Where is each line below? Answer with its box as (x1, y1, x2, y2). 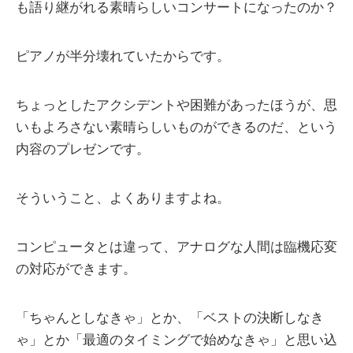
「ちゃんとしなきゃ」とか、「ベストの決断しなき (16, 310, 324, 326)
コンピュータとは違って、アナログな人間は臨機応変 (16, 240, 337, 255)
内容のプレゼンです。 (16, 142, 150, 158)
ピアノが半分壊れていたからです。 (16, 49, 230, 65)
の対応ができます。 (16, 262, 136, 277)
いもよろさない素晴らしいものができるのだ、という (16, 120, 337, 136)
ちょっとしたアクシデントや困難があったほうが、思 (16, 98, 337, 113)
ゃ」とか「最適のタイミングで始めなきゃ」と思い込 (16, 333, 337, 348)
